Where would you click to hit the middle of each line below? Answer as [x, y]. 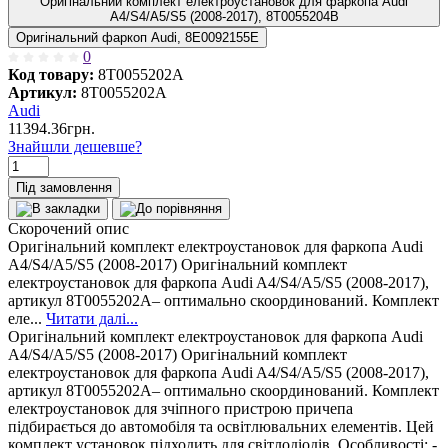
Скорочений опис [68, 228]
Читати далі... [92, 318]
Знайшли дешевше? [75, 146]
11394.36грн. [51, 128]
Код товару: [51, 74]
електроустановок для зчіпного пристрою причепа [180, 408]
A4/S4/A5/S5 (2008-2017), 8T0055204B [224, 16]
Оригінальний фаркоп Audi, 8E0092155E [137, 37]
